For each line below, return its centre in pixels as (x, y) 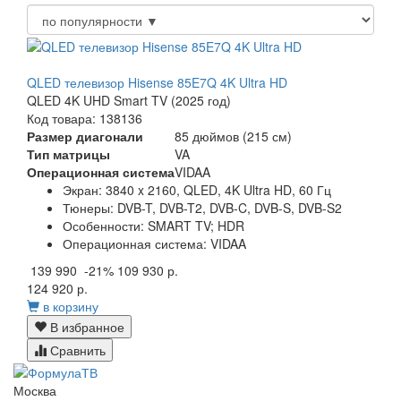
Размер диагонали (85, 136)
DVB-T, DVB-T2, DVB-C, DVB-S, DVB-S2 (230, 207)
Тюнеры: (88, 207)
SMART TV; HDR (196, 225)
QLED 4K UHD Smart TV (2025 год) (129, 100)
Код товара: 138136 (85, 118)
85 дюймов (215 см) (233, 136)
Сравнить (76, 350)
